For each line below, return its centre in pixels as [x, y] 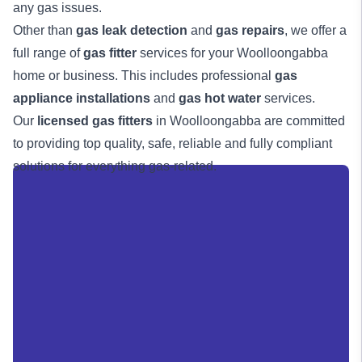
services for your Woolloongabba [232, 53]
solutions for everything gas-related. [115, 166]
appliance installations [82, 98]
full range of [48, 53]
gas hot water [221, 98]
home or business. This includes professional [144, 76]
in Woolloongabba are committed [249, 121]
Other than [44, 30]
